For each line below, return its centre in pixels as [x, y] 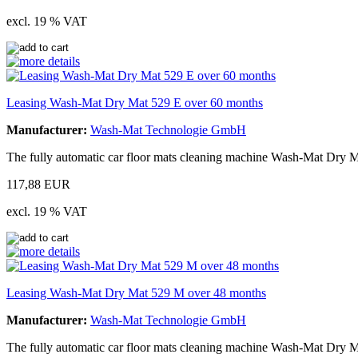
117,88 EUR [38, 184]
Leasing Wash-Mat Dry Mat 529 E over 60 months [135, 102]
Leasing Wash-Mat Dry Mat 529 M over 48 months [136, 292]
